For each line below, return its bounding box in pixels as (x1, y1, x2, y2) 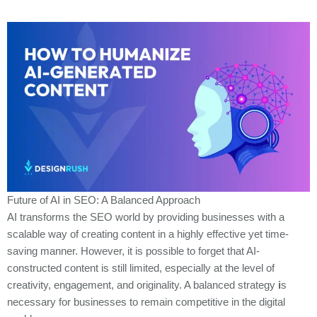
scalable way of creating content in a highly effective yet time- (7, 229, 289, 241)
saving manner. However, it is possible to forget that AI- (7, 246, 260, 258)
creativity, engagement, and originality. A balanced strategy (7, 279, 275, 292)
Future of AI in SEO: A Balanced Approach (7, 195, 200, 207)
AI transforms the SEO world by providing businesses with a (7, 212, 284, 224)
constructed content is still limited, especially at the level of (7, 263, 275, 275)
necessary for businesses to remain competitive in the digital (7, 296, 285, 309)
